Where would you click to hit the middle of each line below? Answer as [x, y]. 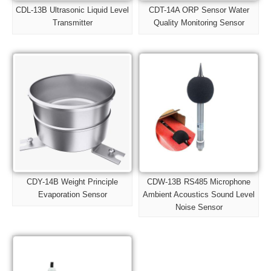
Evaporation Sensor [72, 195]
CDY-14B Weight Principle [72, 182]
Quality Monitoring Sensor [199, 23]
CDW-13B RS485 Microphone [199, 182]
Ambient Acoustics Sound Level [199, 195]
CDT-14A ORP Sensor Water [199, 10]
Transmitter [72, 23]
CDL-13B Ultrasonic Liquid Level [72, 10]
